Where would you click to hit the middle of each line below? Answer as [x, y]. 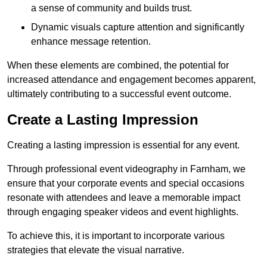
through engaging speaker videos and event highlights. [123, 212]
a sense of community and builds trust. [111, 8]
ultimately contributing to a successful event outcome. [119, 94]
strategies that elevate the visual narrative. [97, 250]
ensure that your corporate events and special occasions [126, 183]
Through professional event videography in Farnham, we [126, 169]
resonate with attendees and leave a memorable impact [124, 198]
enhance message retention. [91, 41]
